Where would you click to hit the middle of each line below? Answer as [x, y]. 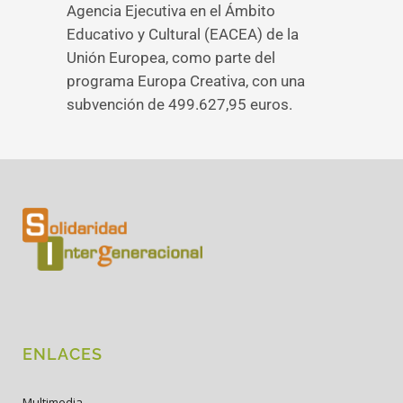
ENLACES [63, 354]
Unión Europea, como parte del [171, 58]
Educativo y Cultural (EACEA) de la [183, 34]
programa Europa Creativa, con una [186, 81]
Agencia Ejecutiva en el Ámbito [171, 11]
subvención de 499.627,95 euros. [179, 104]
